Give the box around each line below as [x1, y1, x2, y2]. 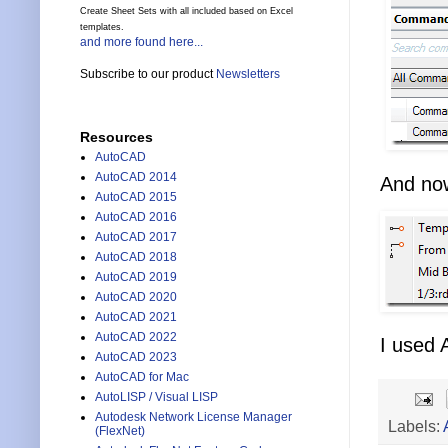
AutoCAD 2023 [95, 350, 177, 365]
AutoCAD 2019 [95, 270, 177, 285]
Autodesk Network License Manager [95, 410, 292, 425]
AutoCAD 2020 [95, 290, 177, 305]
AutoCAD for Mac [95, 370, 189, 385]
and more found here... [80, 35, 203, 50]
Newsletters [216, 67, 280, 82]
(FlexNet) [95, 424, 145, 439]
